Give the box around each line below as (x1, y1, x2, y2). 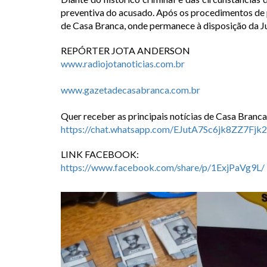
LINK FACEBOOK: (61, 148, 141, 160)
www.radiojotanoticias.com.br (61, 57, 185, 69)
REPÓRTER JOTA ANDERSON (61, 44, 190, 56)
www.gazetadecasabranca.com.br (61, 83, 200, 95)
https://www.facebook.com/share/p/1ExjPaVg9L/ (61, 161, 265, 173)
